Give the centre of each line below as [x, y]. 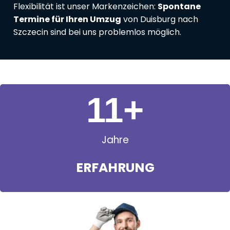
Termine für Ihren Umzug [67, 20]
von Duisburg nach [160, 20]
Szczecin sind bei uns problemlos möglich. [97, 32]
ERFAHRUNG [115, 168]
